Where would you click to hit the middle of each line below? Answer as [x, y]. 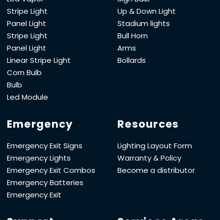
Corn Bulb [24, 72]
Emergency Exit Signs [44, 145]
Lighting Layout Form [155, 145]
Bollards [132, 60]
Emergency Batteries [45, 182]
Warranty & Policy [149, 158]
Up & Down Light [147, 11]
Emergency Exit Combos [51, 170]
